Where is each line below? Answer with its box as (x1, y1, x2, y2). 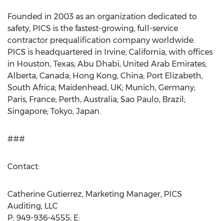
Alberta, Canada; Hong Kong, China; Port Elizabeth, (7, 71, 203, 80)
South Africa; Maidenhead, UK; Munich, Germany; (7, 83, 195, 92)
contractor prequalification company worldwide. (7, 36, 195, 45)
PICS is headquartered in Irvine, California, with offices (7, 47, 213, 57)
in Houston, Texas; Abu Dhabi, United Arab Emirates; (7, 59, 207, 69)
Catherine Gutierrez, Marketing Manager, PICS (7, 189, 182, 199)
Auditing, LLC (7, 201, 58, 211)
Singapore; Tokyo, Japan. (7, 107, 101, 116)
